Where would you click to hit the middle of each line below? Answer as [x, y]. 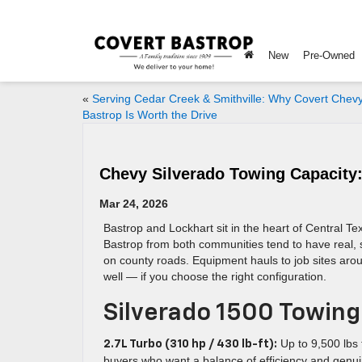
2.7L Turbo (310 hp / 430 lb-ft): [190, 344]
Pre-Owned [329, 56]
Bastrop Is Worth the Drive [150, 115]
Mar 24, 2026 [134, 204]
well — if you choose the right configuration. [215, 276]
